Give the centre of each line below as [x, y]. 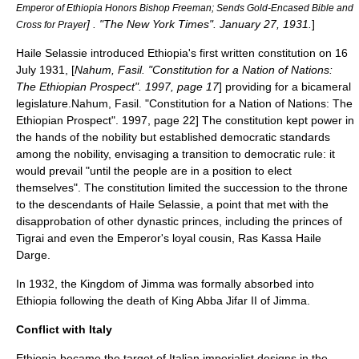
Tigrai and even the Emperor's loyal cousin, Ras [139, 238]
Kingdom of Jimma [127, 284]
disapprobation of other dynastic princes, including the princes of [179, 221]
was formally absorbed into [244, 284]
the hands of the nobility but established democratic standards [173, 137]
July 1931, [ [45, 70]
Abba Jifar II [227, 301]
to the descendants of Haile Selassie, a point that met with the [172, 204]
